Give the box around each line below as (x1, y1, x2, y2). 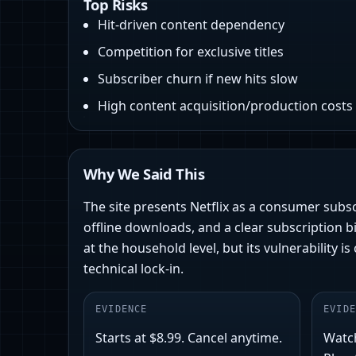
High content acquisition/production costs (98, 97, 353, 115)
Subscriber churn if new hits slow (98, 70, 298, 88)
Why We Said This (83, 164, 205, 184)
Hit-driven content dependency (98, 16, 284, 34)
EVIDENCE (95, 304, 148, 315)
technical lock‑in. (83, 260, 184, 278)
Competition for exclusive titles (98, 43, 284, 61)
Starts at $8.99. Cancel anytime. (95, 329, 282, 347)
